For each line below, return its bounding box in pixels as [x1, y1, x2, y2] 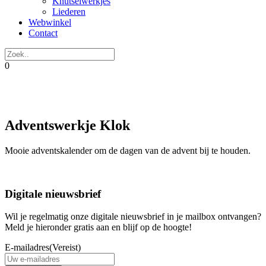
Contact [28, 28, 58, 38]
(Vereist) [49, 242, 81, 253]
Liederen [52, 7, 85, 17]
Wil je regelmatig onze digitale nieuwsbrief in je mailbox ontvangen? [5, 211, 261, 222]
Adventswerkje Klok [5, 117, 130, 133]
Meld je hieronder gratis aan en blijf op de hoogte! [5, 222, 192, 233]
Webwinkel [28, 17, 71, 27]
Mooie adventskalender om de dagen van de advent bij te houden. [5, 145, 251, 156]
